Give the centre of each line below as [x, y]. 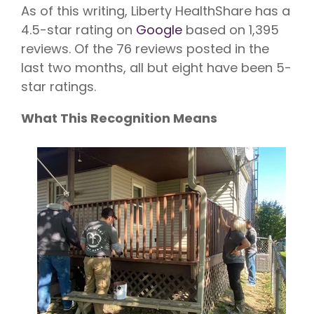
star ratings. [59, 86]
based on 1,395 [231, 29]
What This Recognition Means [119, 118]
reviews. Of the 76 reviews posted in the [145, 48]
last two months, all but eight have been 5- [156, 67]
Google [159, 29]
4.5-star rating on [78, 29]
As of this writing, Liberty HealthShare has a [156, 11]
